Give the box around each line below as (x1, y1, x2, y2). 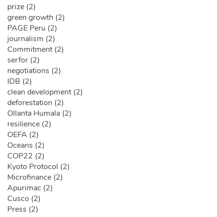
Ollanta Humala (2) (7, 108, 72, 119)
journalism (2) (7, 33, 55, 45)
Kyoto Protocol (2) (7, 161, 70, 172)
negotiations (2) (7, 65, 61, 77)
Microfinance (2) (7, 172, 63, 183)
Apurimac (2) (7, 183, 53, 194)
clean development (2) (7, 87, 83, 98)
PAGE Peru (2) (7, 23, 57, 34)
